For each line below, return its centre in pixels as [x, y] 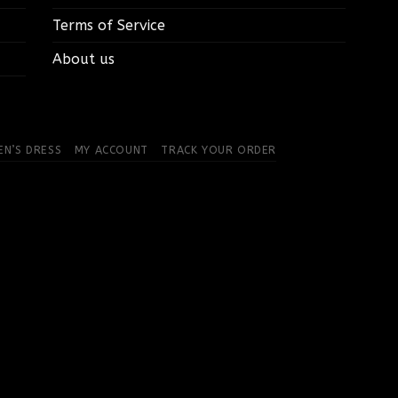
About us [83, 59]
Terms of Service [108, 25]
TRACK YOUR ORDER [219, 150]
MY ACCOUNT [111, 150]
